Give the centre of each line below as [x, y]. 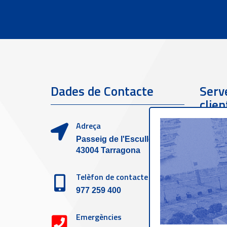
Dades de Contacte [102, 91]
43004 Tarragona [108, 150]
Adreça [88, 126]
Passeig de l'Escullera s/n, [126, 139]
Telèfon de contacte [112, 177]
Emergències [99, 217]
